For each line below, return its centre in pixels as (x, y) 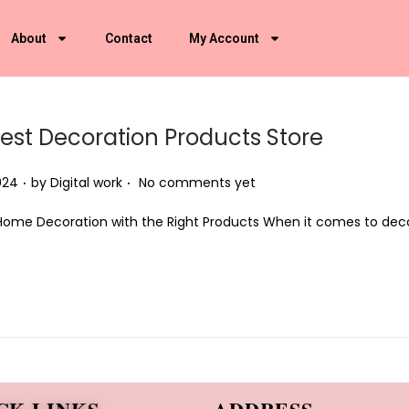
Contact (128, 38)
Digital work (86, 183)
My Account (224, 38)
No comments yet (197, 183)
